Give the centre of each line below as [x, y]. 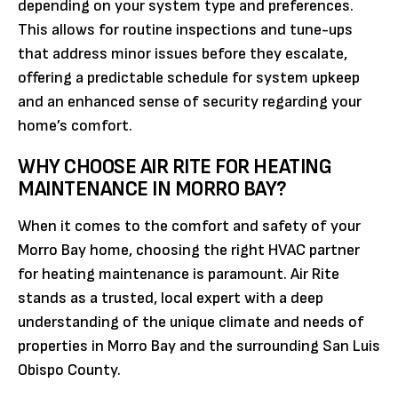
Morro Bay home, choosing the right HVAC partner [189, 250]
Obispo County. [69, 370]
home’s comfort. [75, 125]
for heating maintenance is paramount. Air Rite [179, 274]
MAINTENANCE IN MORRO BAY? [153, 188]
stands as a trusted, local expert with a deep [171, 298]
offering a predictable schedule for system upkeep [189, 77]
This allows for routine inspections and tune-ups [185, 29]
